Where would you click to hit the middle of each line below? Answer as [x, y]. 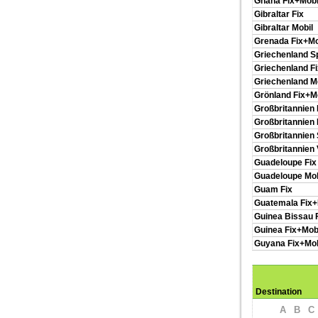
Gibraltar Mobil [284, 28]
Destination [279, 292]
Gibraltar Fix [279, 14]
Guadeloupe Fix [285, 163]
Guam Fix [273, 190]
